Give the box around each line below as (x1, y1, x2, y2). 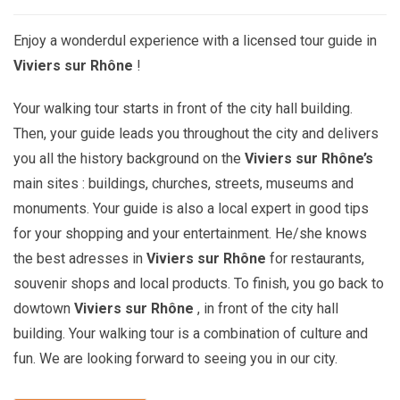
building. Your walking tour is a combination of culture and (13, 325, 368, 343)
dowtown (13, 300, 74, 318)
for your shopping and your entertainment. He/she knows (13, 225, 367, 243)
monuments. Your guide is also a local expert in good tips (13, 200, 369, 218)
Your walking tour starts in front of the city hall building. (13, 100, 356, 118)
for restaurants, (270, 250, 364, 268)
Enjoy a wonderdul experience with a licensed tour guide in (13, 32, 377, 50)
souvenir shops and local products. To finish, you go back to (13, 275, 384, 293)
